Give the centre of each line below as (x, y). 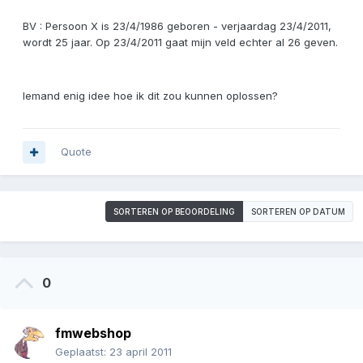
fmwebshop (93, 333)
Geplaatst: (82, 352)
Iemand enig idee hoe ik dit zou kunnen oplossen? (150, 96)
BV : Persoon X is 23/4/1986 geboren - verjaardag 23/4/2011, (177, 26)
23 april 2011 (141, 352)
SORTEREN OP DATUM (298, 212)
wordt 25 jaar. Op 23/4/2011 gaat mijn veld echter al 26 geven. (180, 43)
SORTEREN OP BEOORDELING (174, 212)
